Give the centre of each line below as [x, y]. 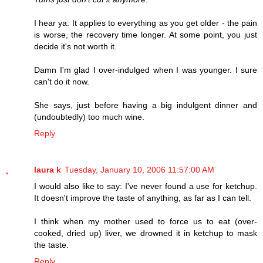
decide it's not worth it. [75, 46]
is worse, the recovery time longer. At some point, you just [146, 34]
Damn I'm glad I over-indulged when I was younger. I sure [146, 70]
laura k [48, 169]
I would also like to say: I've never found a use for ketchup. [146, 186]
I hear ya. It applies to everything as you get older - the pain [146, 23]
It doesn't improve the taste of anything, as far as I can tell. [143, 198]
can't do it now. [62, 81]
